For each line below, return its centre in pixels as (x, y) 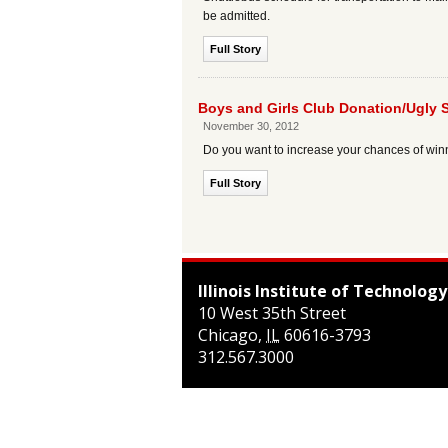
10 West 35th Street (272, 313)
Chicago (228, 335)
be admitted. (236, 16)
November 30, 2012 (251, 126)
